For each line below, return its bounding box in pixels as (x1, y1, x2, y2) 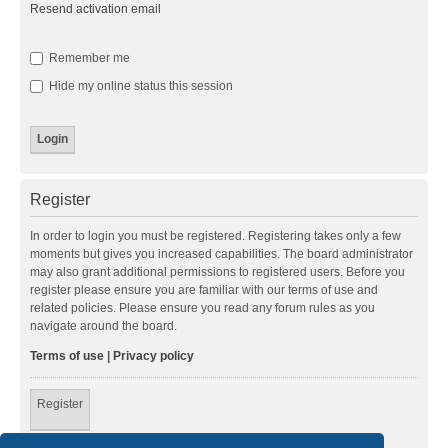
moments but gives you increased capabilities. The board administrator (30, 246, 413, 261)
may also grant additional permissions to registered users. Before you (30, 264, 405, 279)
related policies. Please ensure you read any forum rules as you (30, 300, 375, 315)
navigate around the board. (30, 318, 177, 333)
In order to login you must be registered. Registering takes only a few (30, 228, 401, 243)
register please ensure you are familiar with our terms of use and (30, 282, 378, 297)
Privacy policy (113, 348, 194, 363)
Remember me (46, 50, 130, 65)
